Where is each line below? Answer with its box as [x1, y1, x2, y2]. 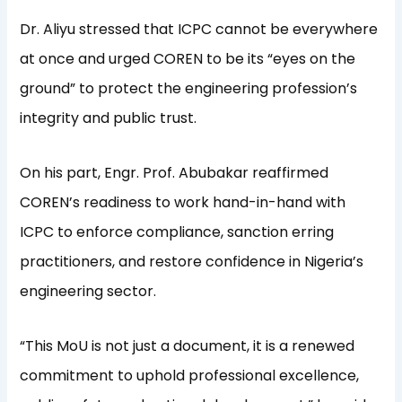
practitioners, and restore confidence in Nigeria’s [20, 251, 364, 273]
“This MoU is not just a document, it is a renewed [20, 336, 355, 357]
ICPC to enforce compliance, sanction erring [20, 222, 335, 243]
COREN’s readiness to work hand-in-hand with [20, 192, 346, 214]
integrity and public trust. [20, 108, 197, 129]
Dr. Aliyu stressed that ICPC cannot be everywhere [20, 19, 379, 40]
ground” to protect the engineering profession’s [20, 78, 358, 100]
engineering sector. [20, 281, 157, 302]
